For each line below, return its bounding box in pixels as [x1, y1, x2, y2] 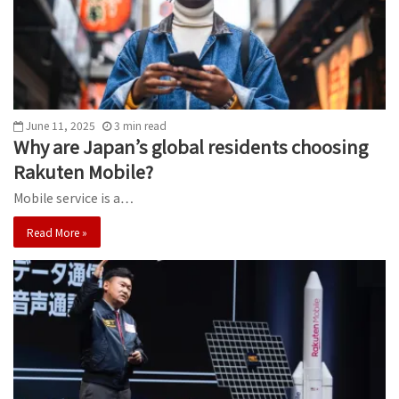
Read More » [27, 224, 87, 240]
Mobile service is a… [13, 189, 134, 208]
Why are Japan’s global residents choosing [13, 134, 368, 160]
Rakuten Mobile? [13, 159, 153, 185]
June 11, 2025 [26, 118, 95, 134]
